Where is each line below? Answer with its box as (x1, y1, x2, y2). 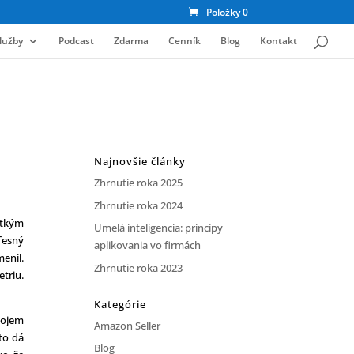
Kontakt (260, 34, 297, 47)
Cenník (168, 34, 201, 47)
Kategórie (94, 296, 147, 311)
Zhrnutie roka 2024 (94, 198, 183, 213)
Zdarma (114, 34, 149, 47)
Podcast (58, 34, 94, 47)
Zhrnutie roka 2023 (94, 260, 183, 275)
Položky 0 (205, 6, 248, 19)
